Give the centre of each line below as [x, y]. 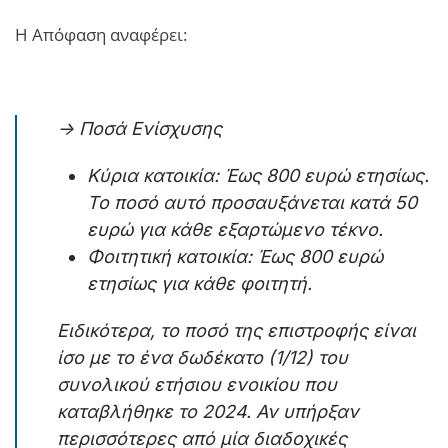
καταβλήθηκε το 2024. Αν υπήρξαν [208, 411]
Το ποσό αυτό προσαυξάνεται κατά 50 [252, 202]
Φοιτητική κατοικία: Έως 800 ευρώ [235, 256]
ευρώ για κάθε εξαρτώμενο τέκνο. [235, 229]
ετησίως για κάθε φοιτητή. [199, 283]
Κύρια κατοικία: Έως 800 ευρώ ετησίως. [258, 175]
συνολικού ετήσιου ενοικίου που [197, 384]
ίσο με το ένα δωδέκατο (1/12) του [202, 357]
